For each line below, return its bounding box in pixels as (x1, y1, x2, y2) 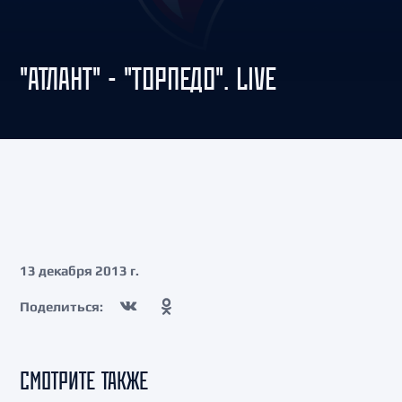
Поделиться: (20, 298, 103, 314)
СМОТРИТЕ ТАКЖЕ (20, 365, 148, 396)
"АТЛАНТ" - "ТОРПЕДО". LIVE (20, 59, 275, 98)
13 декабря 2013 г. (20, 263, 139, 278)
